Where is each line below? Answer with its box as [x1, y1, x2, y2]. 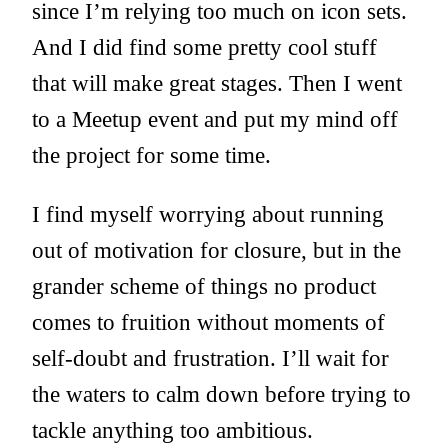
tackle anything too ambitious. [32, 417, 313, 444]
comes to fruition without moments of [32, 309, 385, 336]
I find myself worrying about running [32, 201, 384, 228]
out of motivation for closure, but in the [32, 237, 401, 264]
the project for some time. [32, 142, 271, 169]
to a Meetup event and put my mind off [32, 106, 398, 133]
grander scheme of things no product [32, 273, 376, 300]
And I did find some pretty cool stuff [32, 34, 377, 61]
